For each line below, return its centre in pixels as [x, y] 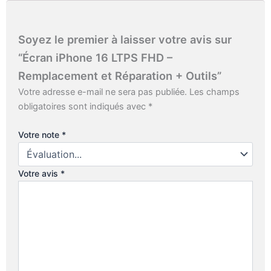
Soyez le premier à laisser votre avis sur [125, 39]
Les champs [214, 92]
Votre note [40, 135]
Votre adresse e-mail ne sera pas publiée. [103, 92]
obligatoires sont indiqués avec [83, 106]
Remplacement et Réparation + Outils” [120, 75]
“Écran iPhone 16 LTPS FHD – [95, 57]
